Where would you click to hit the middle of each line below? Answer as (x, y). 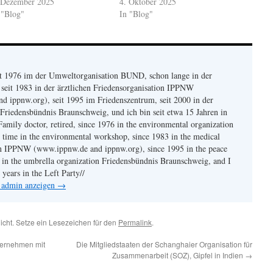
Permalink (135, 222)
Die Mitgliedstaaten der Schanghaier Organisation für (164, 244)
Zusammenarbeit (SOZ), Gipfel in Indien (179, 255)
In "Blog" (136, 14)
